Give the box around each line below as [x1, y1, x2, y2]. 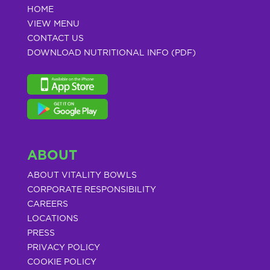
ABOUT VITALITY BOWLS [27, 171, 137, 180]
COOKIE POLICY [27, 257, 96, 266]
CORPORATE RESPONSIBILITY [27, 185, 156, 194]
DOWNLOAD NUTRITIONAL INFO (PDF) [27, 48, 196, 57]
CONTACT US [27, 34, 84, 43]
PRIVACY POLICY [27, 243, 100, 252]
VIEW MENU [27, 19, 80, 28]
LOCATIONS [27, 214, 78, 223]
